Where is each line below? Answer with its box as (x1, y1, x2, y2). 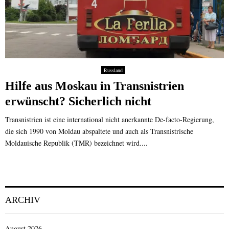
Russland (104, 66, 123, 74)
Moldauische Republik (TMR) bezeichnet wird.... (5, 138, 148, 148)
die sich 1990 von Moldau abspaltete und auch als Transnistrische (5, 126, 193, 136)
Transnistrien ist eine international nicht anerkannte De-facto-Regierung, (5, 114, 214, 124)
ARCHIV (5, 194, 40, 205)
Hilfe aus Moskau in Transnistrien (5, 79, 184, 93)
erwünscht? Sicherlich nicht (5, 94, 151, 108)
